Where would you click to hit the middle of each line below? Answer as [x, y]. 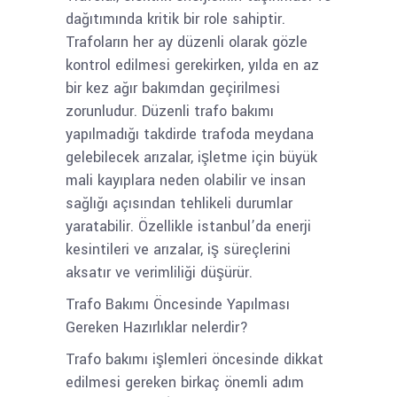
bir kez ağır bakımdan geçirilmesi [173, 88]
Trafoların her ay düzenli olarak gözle [187, 42]
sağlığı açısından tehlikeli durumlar [179, 203]
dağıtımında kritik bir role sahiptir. [175, 19]
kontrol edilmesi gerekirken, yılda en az [192, 65]
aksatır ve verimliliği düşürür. [159, 272]
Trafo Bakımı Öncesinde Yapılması [178, 304]
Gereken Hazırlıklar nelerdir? [157, 327]
